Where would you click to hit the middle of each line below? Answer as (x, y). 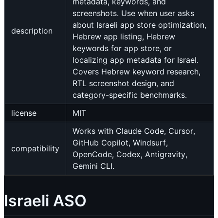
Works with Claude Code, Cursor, (134, 131)
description (32, 31)
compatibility (35, 149)
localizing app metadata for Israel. (136, 60)
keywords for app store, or (122, 48)
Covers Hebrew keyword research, (136, 72)
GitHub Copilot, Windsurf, (120, 143)
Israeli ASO (45, 201)
